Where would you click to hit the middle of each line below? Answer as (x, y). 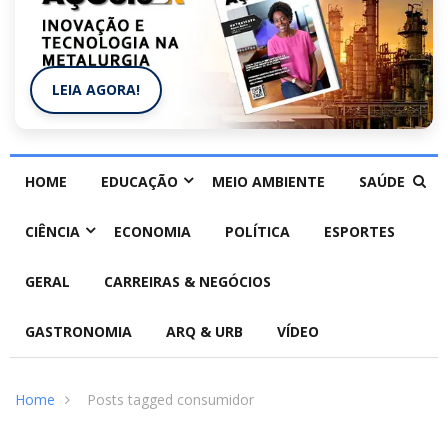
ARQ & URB (204, 332)
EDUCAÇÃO (139, 182)
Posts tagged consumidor (170, 400)
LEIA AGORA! (96, 90)
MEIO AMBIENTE (268, 182)
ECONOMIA (152, 232)
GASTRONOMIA (78, 332)
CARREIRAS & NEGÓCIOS (187, 282)
